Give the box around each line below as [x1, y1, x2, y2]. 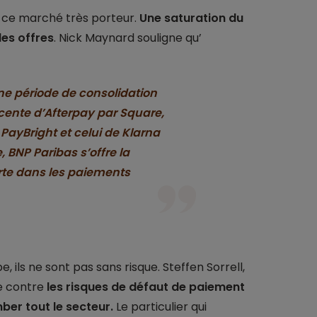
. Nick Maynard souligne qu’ [53, 30, 202, 47]
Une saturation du [139, 10, 243, 27]
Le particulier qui [113, 299, 207, 316]
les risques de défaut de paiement [46, 279, 245, 296]
